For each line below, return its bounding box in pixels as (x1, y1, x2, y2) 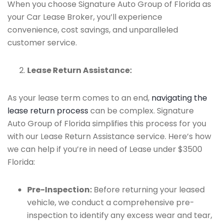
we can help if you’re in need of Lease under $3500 (7, 144, 202, 155)
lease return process (7, 105, 88, 116)
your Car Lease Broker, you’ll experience (7, 11, 162, 23)
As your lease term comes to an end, (7, 92, 151, 104)
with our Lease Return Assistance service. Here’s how (7, 131, 211, 142)
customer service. (7, 37, 77, 48)
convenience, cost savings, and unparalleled (7, 24, 178, 36)
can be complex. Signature (88, 105, 194, 116)
